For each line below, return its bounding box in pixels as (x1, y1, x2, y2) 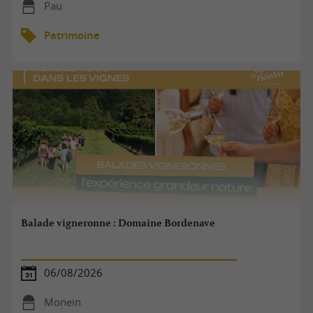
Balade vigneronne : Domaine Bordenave (21, 217, 216, 230)
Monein (43, 295, 81, 309)
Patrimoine (43, 28, 100, 42)
